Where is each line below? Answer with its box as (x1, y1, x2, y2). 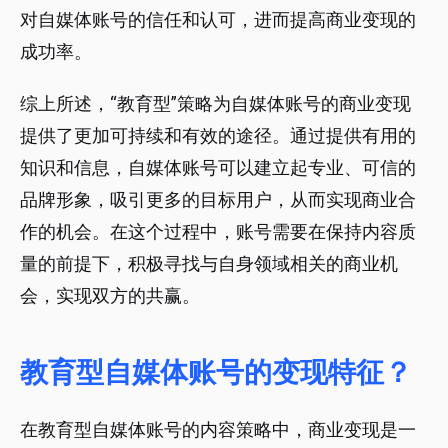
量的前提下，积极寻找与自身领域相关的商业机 (20, 253, 398, 275)
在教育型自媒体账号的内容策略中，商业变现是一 (20, 419, 416, 441)
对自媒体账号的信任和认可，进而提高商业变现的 (20, 9, 416, 31)
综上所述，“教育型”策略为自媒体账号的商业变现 (20, 93, 411, 115)
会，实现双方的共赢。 (20, 285, 200, 307)
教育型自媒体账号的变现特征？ (20, 356, 412, 390)
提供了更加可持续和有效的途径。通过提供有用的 (20, 125, 416, 147)
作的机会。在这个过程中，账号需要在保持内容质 (20, 221, 416, 243)
